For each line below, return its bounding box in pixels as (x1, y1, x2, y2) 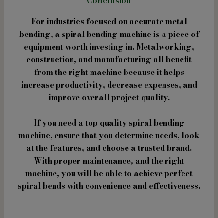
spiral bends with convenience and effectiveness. (18, 180, 200, 192)
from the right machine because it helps (34, 66, 184, 78)
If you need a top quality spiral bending (33, 116, 185, 128)
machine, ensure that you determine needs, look (18, 129, 200, 141)
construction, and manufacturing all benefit (26, 54, 192, 66)
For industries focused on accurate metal (31, 16, 187, 28)
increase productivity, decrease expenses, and (21, 79, 197, 91)
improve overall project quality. (48, 91, 170, 104)
